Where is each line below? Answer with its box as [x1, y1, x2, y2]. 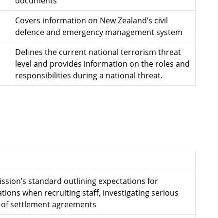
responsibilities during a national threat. [15, 70, 163, 81]
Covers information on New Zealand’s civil [15, 15, 168, 26]
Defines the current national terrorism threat [15, 47, 181, 57]
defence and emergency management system [15, 27, 182, 37]
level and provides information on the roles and [15, 58, 190, 69]
